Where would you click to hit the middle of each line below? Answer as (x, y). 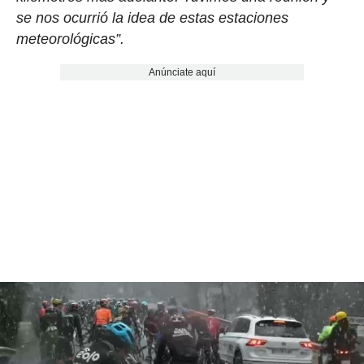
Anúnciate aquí (182, 72)
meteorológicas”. (70, 39)
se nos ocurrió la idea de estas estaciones (152, 17)
